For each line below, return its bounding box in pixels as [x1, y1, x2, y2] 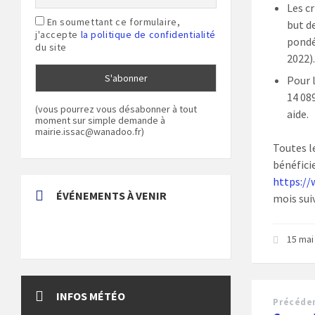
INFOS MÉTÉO [56, 289, 125, 303]
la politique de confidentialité [80, 28, 216, 41]
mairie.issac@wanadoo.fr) [35, 125, 144, 138]
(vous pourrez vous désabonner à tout [35, 103, 197, 115]
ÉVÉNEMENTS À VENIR [56, 188, 167, 202]
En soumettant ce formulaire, [44, 15, 181, 28]
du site [35, 41, 67, 53]
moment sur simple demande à [35, 114, 165, 127]
